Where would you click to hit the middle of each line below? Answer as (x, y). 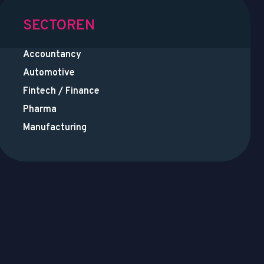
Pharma (39, 109)
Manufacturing (55, 128)
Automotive (49, 73)
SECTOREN (59, 26)
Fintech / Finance (61, 91)
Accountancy (52, 55)
